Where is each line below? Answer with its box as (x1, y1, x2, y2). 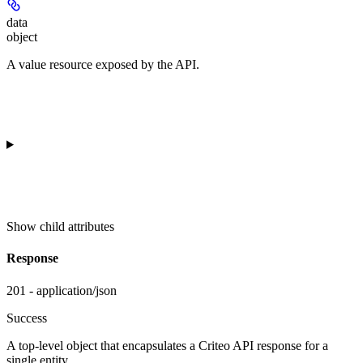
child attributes (40, 220, 114, 234)
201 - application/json (6, 283, 117, 297)
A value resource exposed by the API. (6, 58, 199, 72)
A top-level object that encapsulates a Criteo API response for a (6, 338, 328, 352)
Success (6, 310, 47, 325)
